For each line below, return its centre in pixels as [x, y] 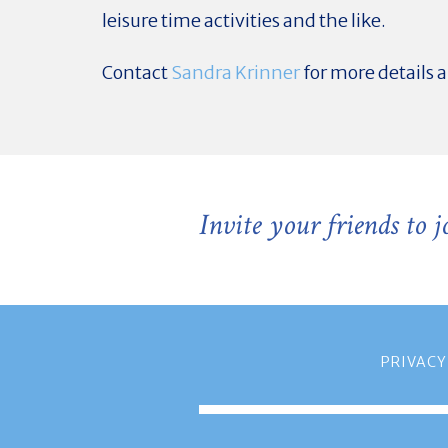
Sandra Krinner [235, 72]
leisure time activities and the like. [244, 20]
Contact [136, 72]
